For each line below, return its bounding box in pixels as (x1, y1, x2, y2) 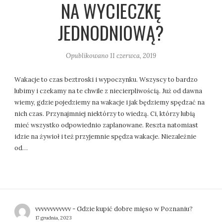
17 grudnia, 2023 (35, 214, 71, 221)
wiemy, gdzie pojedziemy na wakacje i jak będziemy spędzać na (14, 98, 205, 107)
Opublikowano (66, 51, 110, 60)
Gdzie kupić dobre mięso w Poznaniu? (76, 204, 193, 213)
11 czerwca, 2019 (110, 51, 156, 60)
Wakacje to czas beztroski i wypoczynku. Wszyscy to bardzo (14, 75, 198, 84)
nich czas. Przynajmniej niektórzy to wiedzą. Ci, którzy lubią (14, 109, 196, 118)
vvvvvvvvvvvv (35, 204, 71, 213)
